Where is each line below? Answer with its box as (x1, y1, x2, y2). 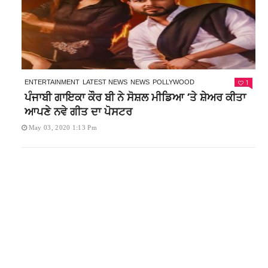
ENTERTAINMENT (24, 78, 80, 86)
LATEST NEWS (82, 78, 127, 86)
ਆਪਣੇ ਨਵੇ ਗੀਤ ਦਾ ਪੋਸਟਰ (24, 104, 132, 118)
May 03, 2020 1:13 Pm (28, 124, 97, 131)
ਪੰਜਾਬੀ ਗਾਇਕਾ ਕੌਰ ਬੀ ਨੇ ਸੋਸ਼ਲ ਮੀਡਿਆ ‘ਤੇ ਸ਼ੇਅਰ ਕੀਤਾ (24, 90, 246, 104)
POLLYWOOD (152, 78, 194, 86)
